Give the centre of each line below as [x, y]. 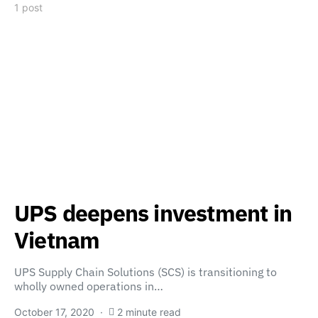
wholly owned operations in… [89, 286]
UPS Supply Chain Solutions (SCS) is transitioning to [146, 272]
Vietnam [57, 240]
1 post [28, 7]
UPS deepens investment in [153, 213]
